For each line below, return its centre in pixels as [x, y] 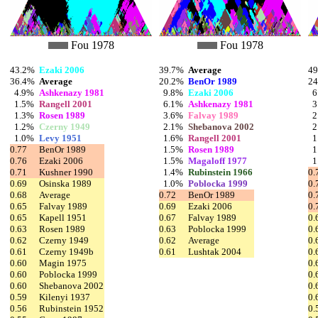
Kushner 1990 [66, 172]
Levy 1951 [60, 138]
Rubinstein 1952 [71, 308]
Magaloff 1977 [218, 160]
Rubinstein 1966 [220, 172]
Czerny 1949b [66, 251]
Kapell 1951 [63, 217]
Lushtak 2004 [215, 251]
